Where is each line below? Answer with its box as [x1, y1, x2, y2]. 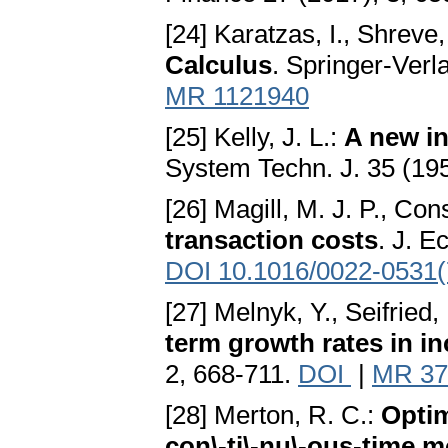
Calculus [165, 50, 272, 81]
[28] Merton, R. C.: [165, 400, 381, 431]
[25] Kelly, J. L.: [165, 122, 344, 153]
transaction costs [165, 225, 378, 256]
